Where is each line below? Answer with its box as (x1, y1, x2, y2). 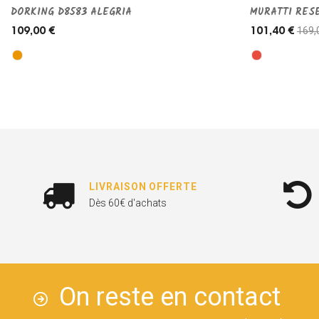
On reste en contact (59, 281, 281, 312)
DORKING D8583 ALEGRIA (11, 4, 132, 21)
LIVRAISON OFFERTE (89, 181, 197, 193)
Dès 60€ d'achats (89, 197, 167, 209)
